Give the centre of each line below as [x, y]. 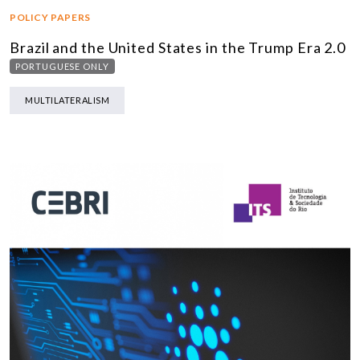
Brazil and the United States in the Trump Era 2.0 [178, 48]
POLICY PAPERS [50, 18]
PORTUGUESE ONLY [62, 67]
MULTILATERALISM [67, 100]
